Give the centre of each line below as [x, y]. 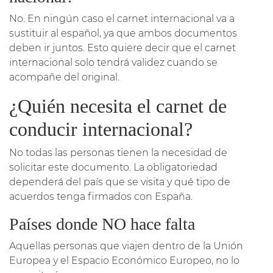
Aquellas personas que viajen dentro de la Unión [126, 246]
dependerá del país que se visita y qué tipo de [120, 182]
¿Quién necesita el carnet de [118, 106]
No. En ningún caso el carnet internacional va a [122, 18]
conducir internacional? [101, 129]
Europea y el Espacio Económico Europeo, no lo [124, 260]
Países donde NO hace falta [102, 224]
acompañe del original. [64, 77]
